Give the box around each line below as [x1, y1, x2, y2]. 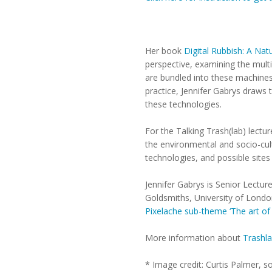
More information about [145, 232, 243, 243]
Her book [145, 45, 184, 56]
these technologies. [145, 98, 222, 110]
